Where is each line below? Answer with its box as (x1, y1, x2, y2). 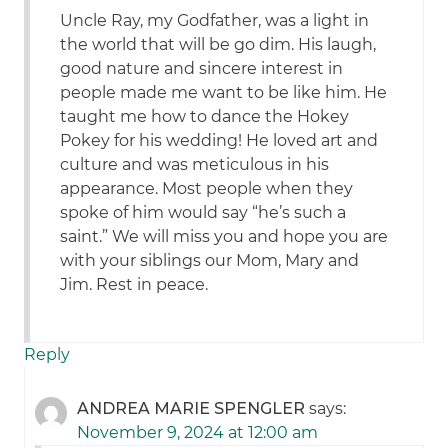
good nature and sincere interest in (60, 59, 344, 79)
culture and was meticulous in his (60, 155, 330, 175)
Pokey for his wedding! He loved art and (60, 131, 379, 151)
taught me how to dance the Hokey (60, 107, 350, 127)
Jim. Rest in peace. (60, 275, 209, 295)
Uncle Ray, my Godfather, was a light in (60, 11, 370, 31)
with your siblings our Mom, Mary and (60, 251, 360, 271)
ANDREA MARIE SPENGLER (77, 399, 306, 419)
